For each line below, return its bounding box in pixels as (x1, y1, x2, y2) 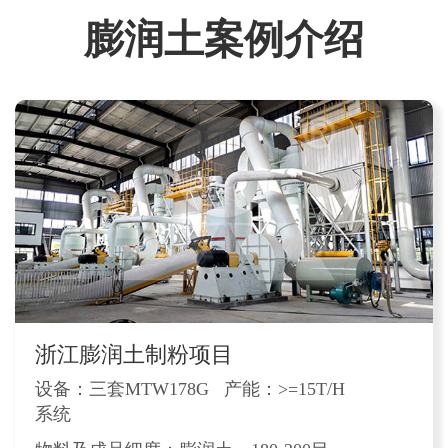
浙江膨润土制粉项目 (35, 341, 233, 367)
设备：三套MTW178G (35, 378, 209, 399)
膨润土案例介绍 (84, 17, 364, 63)
